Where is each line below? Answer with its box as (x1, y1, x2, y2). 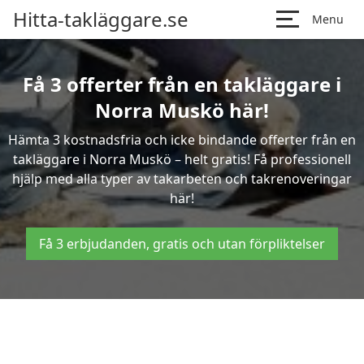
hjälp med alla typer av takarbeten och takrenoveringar (12, 170, 352, 188)
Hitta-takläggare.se (13, 6, 188, 32)
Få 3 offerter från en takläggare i (23, 71, 341, 97)
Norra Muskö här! (95, 97, 269, 123)
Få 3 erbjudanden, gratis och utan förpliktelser (39, 235, 325, 253)
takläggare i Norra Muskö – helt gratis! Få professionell (13, 150, 351, 168)
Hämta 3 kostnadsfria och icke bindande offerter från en (8, 131, 356, 149)
